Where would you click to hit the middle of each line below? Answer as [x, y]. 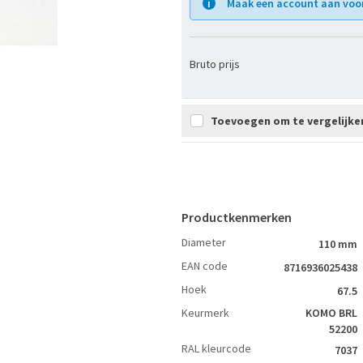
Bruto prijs [215, 64]
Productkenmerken [237, 217]
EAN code [205, 266]
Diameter [204, 242]
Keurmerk [205, 313]
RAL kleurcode [216, 348]
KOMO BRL [331, 313]
